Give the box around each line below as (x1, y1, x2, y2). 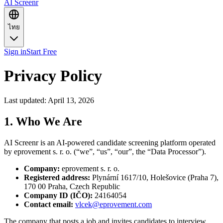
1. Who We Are (4, 114, 82, 128)
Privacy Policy (4, 67, 102, 85)
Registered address (24, 173, 88, 182)
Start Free (26, 47, 57, 56)
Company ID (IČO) (24, 191, 90, 200)
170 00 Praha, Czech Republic (24, 182, 120, 191)
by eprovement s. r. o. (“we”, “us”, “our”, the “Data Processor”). (4, 147, 206, 156)
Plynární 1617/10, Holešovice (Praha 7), (92, 173, 219, 182)
